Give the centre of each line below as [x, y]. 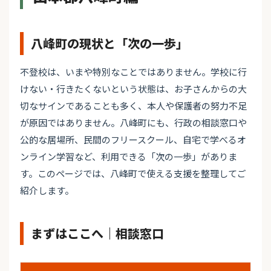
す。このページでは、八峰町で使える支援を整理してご [133, 174]
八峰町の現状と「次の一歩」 [109, 44]
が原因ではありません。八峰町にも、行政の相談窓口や [133, 123]
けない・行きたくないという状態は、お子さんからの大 [133, 89]
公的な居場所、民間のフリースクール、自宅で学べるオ [133, 140]
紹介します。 [47, 191]
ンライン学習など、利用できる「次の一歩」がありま [129, 157]
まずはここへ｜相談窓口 [97, 233]
